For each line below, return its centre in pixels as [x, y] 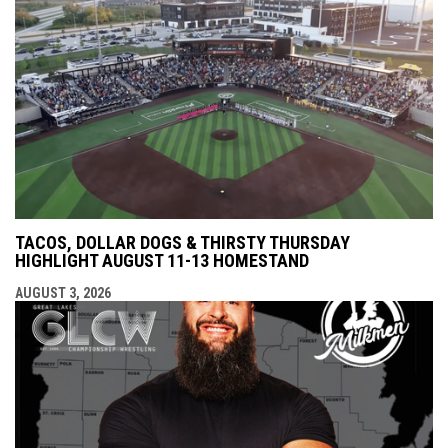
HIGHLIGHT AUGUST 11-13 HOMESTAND [162, 260]
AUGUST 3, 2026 [63, 292]
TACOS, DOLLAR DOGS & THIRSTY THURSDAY [182, 242]
